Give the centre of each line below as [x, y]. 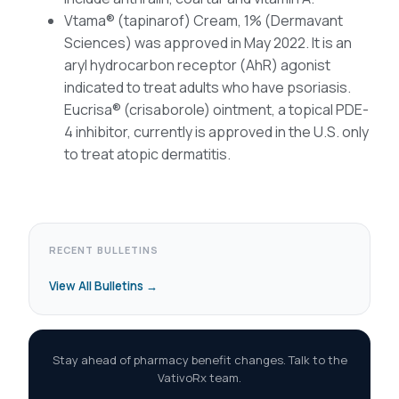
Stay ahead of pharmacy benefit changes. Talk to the [199, 360]
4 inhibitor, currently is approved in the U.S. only [216, 132]
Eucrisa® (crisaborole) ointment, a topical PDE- [216, 110]
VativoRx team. [199, 378]
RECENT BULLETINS [104, 250]
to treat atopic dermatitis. [147, 155]
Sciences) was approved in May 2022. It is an [208, 43]
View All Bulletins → [103, 286]
